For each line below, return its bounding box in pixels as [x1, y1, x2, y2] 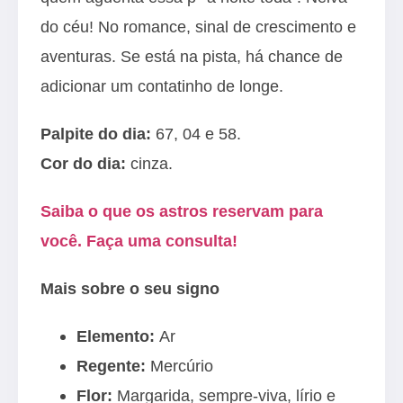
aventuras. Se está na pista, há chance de [40, 47, 343, 66]
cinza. [126, 154, 173, 173]
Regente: [76, 356, 146, 375]
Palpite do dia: [40, 124, 151, 143]
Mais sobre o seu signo [40, 279, 219, 298]
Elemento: [76, 327, 155, 345]
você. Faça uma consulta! [40, 231, 237, 250]
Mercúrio [146, 356, 213, 375]
